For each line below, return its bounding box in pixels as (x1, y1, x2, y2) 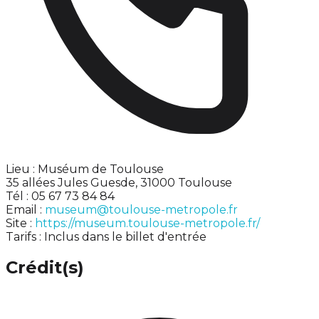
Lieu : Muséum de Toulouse (6, 162, 164, 176)
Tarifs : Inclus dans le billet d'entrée (6, 229, 206, 244)
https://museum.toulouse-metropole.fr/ (35, 216, 260, 230)
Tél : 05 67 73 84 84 (6, 189, 115, 203)
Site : (6, 216, 35, 230)
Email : (6, 202, 45, 216)
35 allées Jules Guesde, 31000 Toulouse (6, 175, 232, 189)
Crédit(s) (6, 257, 84, 278)
